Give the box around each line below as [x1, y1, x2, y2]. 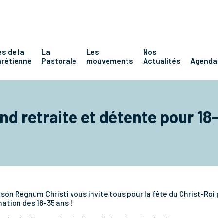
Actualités [143, 56, 181, 66]
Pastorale [41, 56, 76, 66]
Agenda [190, 56, 217, 66]
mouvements [86, 56, 133, 66]
